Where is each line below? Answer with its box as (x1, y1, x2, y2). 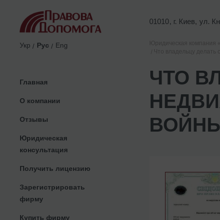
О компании (20, 96, 60, 105)
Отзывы (20, 115, 48, 123)
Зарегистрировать (20, 183, 85, 191)
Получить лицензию (20, 164, 90, 172)
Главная (20, 78, 48, 86)
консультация (20, 145, 68, 154)
